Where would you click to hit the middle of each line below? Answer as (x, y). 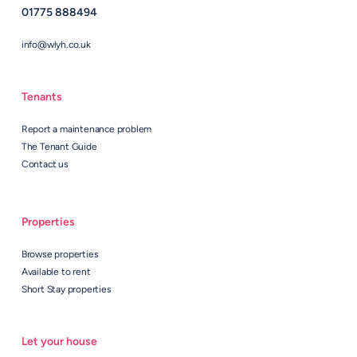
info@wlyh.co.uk (56, 45)
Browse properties (60, 255)
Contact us (45, 165)
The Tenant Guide (59, 147)
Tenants (41, 97)
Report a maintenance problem (86, 129)
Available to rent (56, 272)
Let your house (59, 342)
